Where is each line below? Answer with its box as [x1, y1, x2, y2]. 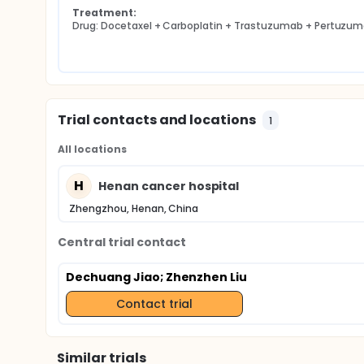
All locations [58, 142, 127, 156]
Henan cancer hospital [98, 177, 240, 194]
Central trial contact [58, 234, 187, 250]
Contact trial [115, 295, 193, 312]
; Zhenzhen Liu [159, 269, 248, 285]
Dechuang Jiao [66, 269, 160, 285]
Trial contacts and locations [58, 110, 257, 129]
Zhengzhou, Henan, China [69, 201, 199, 215]
